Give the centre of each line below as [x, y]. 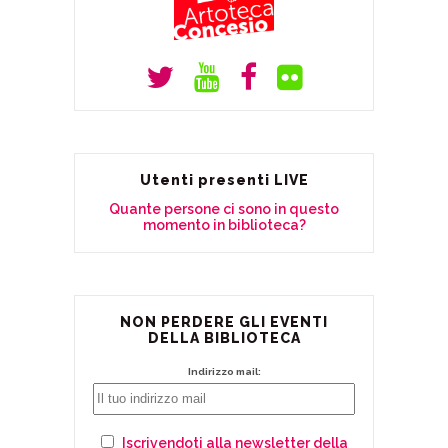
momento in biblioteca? [224, 224]
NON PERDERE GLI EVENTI [224, 321]
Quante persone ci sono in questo [224, 208]
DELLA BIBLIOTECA [224, 337]
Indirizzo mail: [224, 371]
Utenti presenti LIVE [224, 179]
